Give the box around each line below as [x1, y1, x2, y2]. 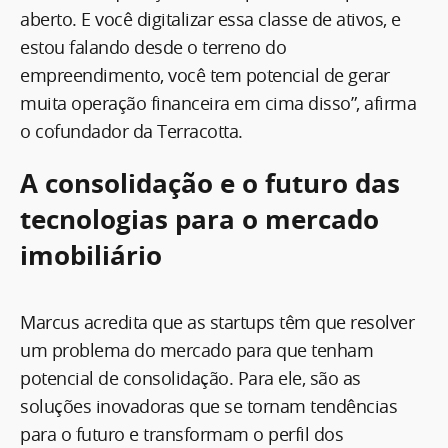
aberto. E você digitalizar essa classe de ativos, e [20, 6, 401, 31]
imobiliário [20, 236, 162, 273]
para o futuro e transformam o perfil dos [20, 421, 343, 446]
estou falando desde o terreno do [20, 34, 286, 59]
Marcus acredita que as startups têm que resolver [20, 309, 414, 334]
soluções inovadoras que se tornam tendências [20, 393, 397, 418]
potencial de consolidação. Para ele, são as [20, 365, 361, 390]
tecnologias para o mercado [20, 200, 379, 237]
